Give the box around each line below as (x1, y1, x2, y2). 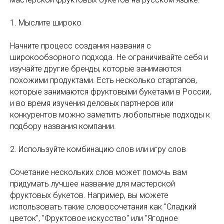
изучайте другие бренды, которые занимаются (10, 64, 181, 73)
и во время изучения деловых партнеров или (10, 98, 173, 108)
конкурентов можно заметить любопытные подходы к (10, 110, 210, 119)
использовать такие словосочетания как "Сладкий (10, 202, 196, 211)
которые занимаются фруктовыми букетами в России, (10, 87, 211, 96)
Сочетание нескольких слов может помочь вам (10, 167, 187, 177)
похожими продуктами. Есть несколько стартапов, (10, 75, 197, 85)
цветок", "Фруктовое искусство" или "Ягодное (10, 213, 178, 223)
